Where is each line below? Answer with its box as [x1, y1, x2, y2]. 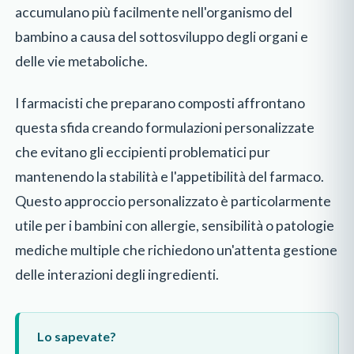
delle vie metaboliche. [15, 53, 149, 70]
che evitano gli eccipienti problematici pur [15, 143, 271, 160]
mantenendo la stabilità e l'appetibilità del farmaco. [15, 168, 325, 185]
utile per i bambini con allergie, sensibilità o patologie [15, 217, 335, 234]
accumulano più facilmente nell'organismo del [15, 4, 293, 21]
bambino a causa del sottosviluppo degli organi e [15, 28, 309, 46]
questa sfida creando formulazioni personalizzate [15, 119, 315, 136]
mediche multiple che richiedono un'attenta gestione [15, 241, 338, 258]
